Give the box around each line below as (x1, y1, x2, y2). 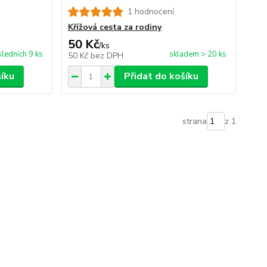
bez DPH (90, 50, 123, 61)
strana (182, 116, 207, 127)
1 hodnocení (127, 6, 174, 17)
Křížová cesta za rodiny (67, 21, 162, 33)
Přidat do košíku (123, 70, 198, 83)
